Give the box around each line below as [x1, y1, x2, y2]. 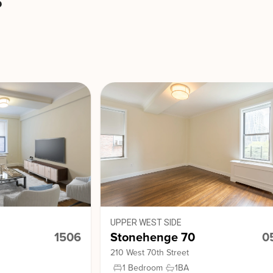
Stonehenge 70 [110, 230, 196, 245]
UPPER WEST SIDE [110, 218, 182, 227]
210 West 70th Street [110, 247, 190, 258]
